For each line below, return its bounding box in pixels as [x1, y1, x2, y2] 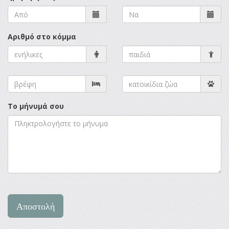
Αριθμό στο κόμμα [8, 32, 76, 42]
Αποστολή [16, 200, 55, 213]
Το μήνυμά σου [8, 101, 64, 111]
